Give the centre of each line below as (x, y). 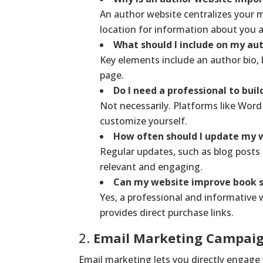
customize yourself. (144, 121)
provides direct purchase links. (167, 212)
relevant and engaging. (151, 166)
